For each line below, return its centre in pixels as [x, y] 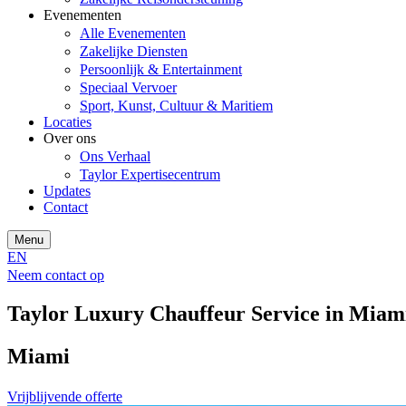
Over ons [70, 139]
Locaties [68, 122]
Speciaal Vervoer [128, 88]
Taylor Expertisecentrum [150, 175]
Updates [67, 191]
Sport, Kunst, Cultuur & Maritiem [176, 106]
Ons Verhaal [115, 157]
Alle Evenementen [133, 34]
